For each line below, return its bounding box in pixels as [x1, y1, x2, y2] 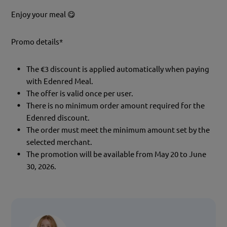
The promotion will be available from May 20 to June [26, 150, 207, 159]
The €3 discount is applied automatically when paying [26, 65, 210, 74]
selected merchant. [26, 138, 93, 147]
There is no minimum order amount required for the [26, 101, 205, 110]
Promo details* [11, 37, 63, 47]
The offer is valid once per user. [26, 89, 134, 98]
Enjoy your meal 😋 [11, 10, 76, 19]
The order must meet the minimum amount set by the [26, 126, 210, 135]
